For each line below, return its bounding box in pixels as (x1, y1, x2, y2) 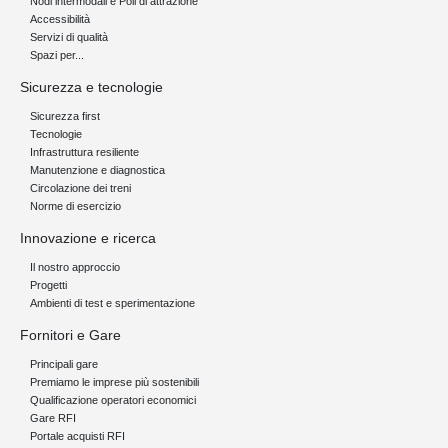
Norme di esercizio (30, 199, 121, 212)
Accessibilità (30, 12, 90, 25)
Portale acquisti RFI (30, 429, 125, 442)
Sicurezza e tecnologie (20, 78, 163, 95)
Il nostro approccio (30, 260, 120, 273)
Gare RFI (30, 411, 76, 424)
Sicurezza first (30, 109, 100, 122)
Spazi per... (30, 48, 84, 61)
